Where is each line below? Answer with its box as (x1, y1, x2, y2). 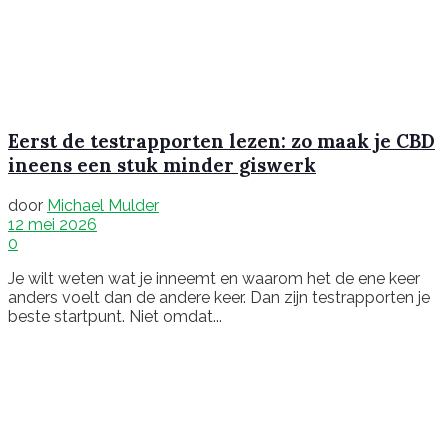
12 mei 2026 (8, 215, 97, 235)
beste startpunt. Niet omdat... (8, 307, 222, 327)
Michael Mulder (47, 196, 159, 216)
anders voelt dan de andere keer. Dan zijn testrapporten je (8, 288, 430, 308)
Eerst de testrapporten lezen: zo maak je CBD (8, 129, 435, 154)
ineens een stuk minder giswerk (8, 153, 316, 178)
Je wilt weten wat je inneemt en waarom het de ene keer (8, 269, 420, 289)
